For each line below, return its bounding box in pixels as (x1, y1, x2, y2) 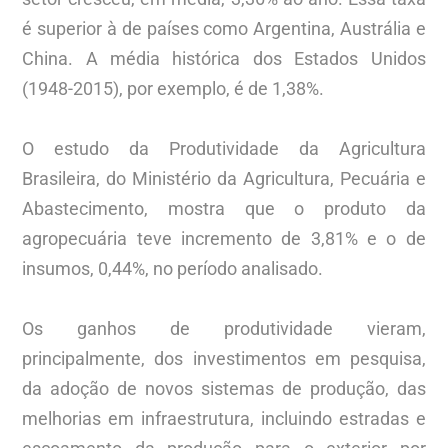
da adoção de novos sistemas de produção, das (22, 377, 426, 399)
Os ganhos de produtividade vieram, (22, 317, 426, 339)
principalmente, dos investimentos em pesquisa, (22, 347, 426, 369)
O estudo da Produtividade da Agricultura (22, 137, 426, 159)
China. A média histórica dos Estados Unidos (22, 47, 426, 69)
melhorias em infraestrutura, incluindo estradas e (22, 407, 426, 429)
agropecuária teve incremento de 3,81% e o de (22, 227, 426, 249)
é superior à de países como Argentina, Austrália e (22, 17, 426, 39)
